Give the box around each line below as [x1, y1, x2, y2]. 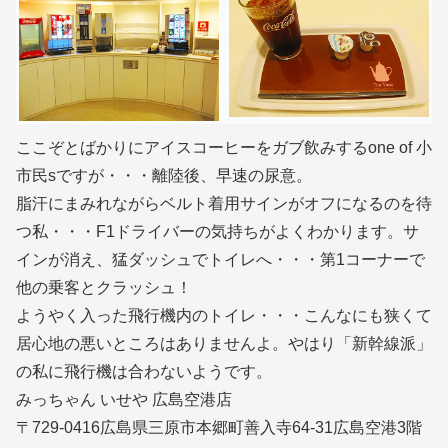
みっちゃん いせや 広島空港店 [16, 391, 232, 409]
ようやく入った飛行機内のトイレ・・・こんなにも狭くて [16, 307, 432, 325]
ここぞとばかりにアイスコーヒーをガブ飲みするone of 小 [16, 139, 432, 157]
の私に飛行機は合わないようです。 [16, 363, 272, 381]
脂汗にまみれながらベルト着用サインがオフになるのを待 [16, 195, 432, 213]
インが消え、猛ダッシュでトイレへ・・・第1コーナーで [16, 251, 425, 269]
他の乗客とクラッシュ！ [16, 279, 192, 297]
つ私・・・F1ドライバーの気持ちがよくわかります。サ [16, 223, 419, 241]
